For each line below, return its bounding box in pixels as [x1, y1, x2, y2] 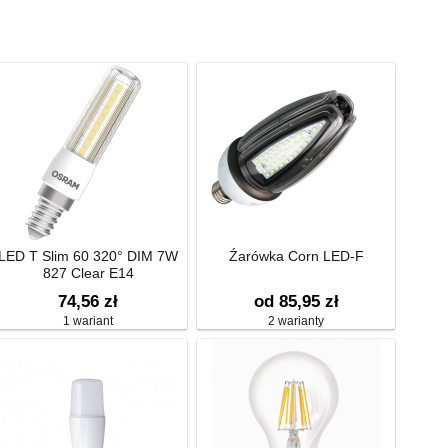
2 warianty [268, 314, 324, 328]
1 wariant [63, 314, 113, 328]
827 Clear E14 [42, 265, 134, 281]
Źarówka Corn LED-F [228, 248, 364, 264]
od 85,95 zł [253, 292, 339, 311]
